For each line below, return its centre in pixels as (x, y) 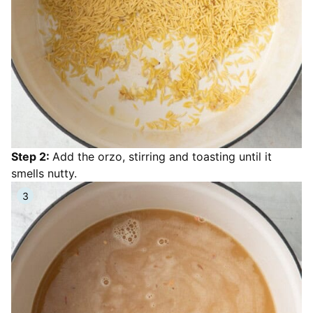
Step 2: (32, 156)
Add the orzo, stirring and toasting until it (162, 156)
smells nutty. (44, 173)
